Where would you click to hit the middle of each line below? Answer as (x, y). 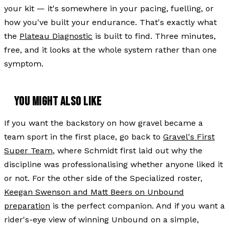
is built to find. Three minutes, (154, 36)
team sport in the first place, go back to (84, 136)
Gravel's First (189, 136)
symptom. (24, 63)
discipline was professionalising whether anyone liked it (113, 164)
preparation (27, 205)
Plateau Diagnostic (56, 36)
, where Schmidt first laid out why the (128, 150)
